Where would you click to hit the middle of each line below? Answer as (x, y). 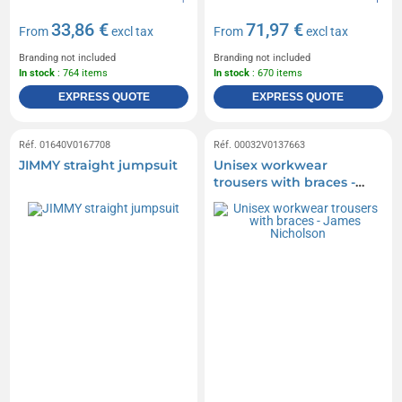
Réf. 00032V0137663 (259, 145)
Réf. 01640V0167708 (65, 145)
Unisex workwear (271, 166)
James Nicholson (269, 200)
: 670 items (276, 74)
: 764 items (82, 74)
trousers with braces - (284, 183)
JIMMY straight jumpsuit (99, 166)
